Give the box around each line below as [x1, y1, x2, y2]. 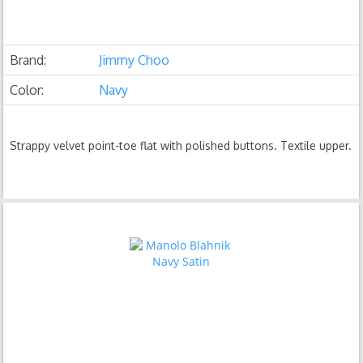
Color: [10, 82, 45, 98]
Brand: [10, 52, 47, 68]
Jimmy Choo [99, 52, 170, 68]
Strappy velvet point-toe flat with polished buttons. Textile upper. [10, 139, 352, 152]
